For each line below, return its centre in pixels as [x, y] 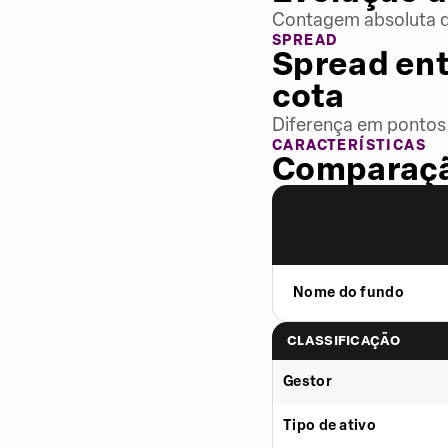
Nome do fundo [348, 292]
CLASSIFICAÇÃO [343, 340]
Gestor [307, 381]
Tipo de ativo [329, 425]
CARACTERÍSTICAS [349, 145]
